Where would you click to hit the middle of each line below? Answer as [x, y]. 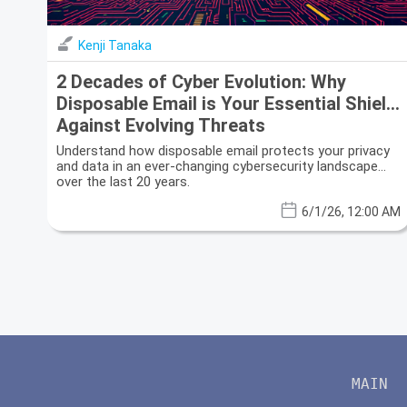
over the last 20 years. [123, 181]
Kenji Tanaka [115, 45]
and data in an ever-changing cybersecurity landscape [217, 166]
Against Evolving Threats [161, 125]
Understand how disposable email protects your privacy [223, 150]
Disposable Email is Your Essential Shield [227, 103]
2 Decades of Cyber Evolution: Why [201, 81]
